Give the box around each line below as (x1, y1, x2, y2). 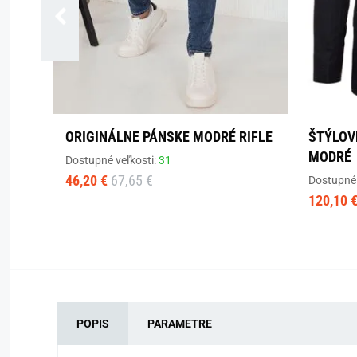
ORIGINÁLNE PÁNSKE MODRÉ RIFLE (65, 127, 273, 145)
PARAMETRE (147, 316, 212, 330)
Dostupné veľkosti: (65, 153, 159, 167)
